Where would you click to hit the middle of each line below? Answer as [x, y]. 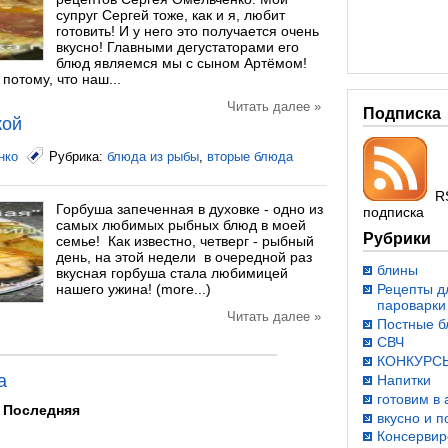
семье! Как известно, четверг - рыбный [185, 241]
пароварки [411, 304]
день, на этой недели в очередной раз [184, 257]
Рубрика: [78, 156]
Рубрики [397, 238]
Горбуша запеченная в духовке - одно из [189, 209]
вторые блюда [250, 156]
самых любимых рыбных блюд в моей [181, 225]
